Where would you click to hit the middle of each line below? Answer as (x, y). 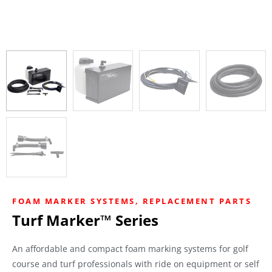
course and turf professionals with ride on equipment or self (136, 264)
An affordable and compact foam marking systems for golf (130, 249)
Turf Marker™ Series (85, 220)
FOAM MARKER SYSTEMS (74, 201)
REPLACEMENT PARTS (197, 201)
